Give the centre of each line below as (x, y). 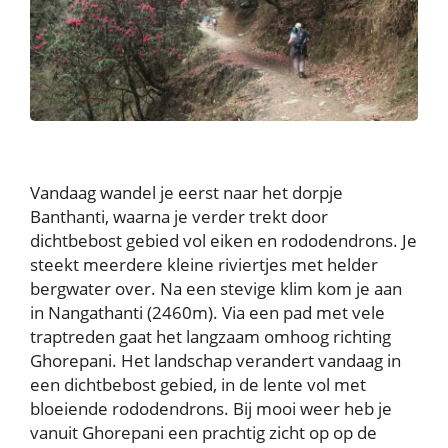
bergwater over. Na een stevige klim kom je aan (216, 289)
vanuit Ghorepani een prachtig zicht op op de (203, 433)
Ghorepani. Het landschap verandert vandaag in (215, 361)
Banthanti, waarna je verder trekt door (179, 217)
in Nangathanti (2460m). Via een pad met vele (207, 313)
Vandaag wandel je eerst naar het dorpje (186, 193)
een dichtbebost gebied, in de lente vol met (198, 385)
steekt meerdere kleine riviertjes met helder (204, 265)
